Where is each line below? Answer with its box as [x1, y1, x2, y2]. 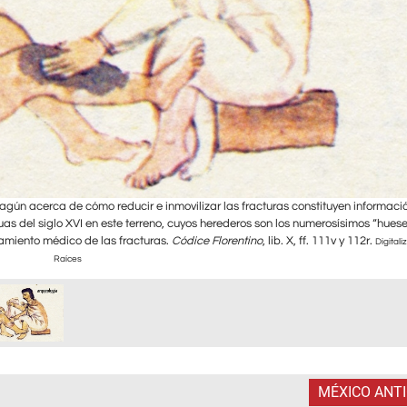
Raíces [53, 254, 82, 263]
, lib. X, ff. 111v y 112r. [262, 235, 375, 247]
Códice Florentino [171, 235, 263, 247]
